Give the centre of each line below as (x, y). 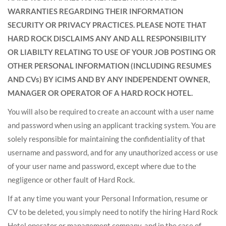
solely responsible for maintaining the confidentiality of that (106, 139)
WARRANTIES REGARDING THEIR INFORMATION (95, 11)
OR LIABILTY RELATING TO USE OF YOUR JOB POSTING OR (112, 52)
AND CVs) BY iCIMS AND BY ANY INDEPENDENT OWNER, (109, 79)
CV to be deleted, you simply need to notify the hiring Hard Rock (113, 212)
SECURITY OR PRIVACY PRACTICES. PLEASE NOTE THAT (107, 25)
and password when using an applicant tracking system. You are (112, 125)
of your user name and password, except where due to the (102, 166)
